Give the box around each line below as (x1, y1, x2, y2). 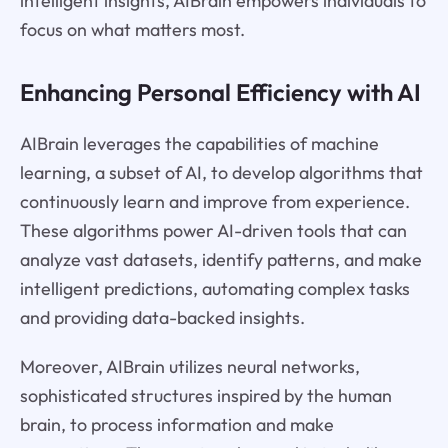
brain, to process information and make (19, 412, 334, 436)
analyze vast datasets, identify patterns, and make (19, 247, 422, 271)
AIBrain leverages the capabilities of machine (19, 131, 379, 155)
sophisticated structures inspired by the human (19, 383, 392, 407)
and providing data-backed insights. (19, 305, 305, 329)
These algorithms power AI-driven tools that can (19, 218, 407, 242)
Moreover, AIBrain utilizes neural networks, (19, 354, 360, 378)
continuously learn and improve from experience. (19, 189, 410, 213)
